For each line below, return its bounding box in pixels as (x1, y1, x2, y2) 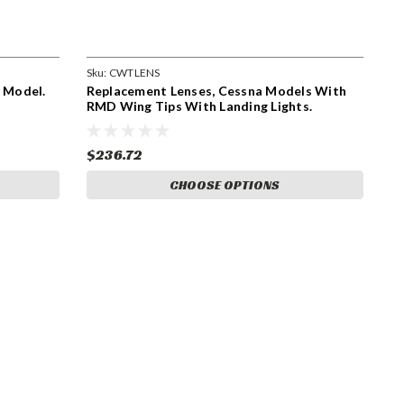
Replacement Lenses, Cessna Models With (86, 82, 347, 98)
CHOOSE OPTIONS (170, 176, 280, 193)
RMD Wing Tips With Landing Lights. (86, 97, 313, 114)
